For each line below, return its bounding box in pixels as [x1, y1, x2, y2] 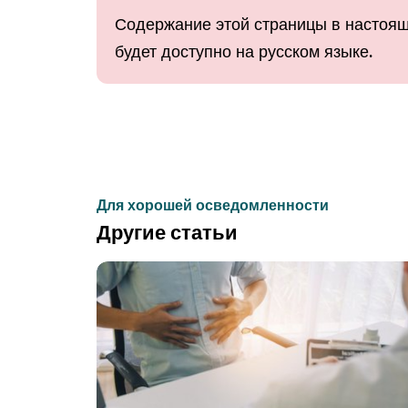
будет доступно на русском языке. [115, 42, 373, 62]
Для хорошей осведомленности [97, 197, 330, 214]
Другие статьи [97, 220, 239, 245]
